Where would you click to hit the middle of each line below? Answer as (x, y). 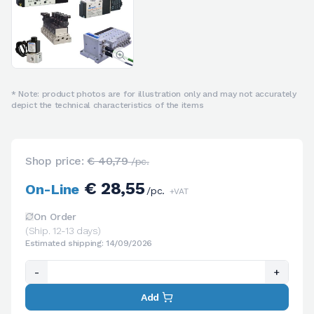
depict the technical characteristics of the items (108, 105)
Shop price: (56, 161)
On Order (55, 216)
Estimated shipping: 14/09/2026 (89, 243)
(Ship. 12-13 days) (63, 230)
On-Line (52, 189)
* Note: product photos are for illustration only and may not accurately (154, 94)
